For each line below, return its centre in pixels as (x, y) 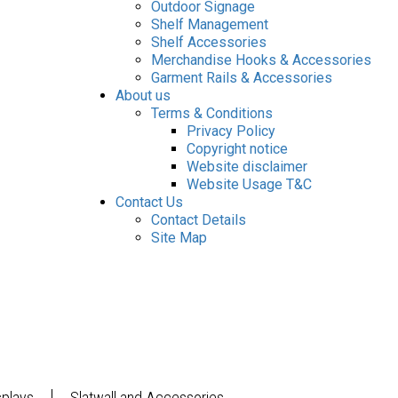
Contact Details (199, 220)
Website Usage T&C (249, 184)
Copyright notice (237, 149)
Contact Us (149, 202)
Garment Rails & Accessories (242, 78)
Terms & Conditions (212, 113)
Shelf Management (210, 24)
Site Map (179, 238)
